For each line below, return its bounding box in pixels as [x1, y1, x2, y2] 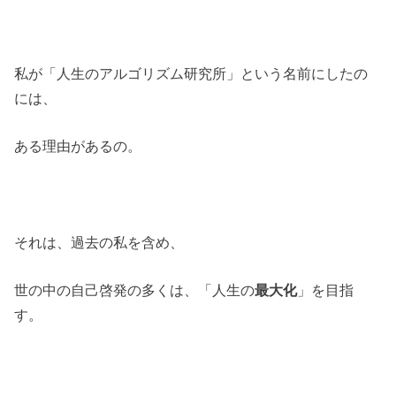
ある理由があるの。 [14, 138, 142, 155]
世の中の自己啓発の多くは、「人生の [14, 282, 255, 299]
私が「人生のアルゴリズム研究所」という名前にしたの [14, 65, 369, 81]
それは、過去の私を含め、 [14, 233, 185, 250]
